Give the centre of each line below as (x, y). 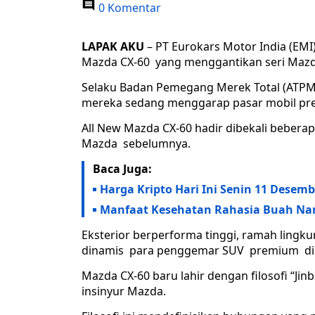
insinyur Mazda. (124, 291)
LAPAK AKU (113, 47)
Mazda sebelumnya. (136, 144)
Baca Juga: (122, 169)
